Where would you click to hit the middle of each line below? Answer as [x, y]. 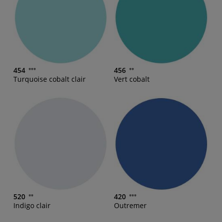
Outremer [130, 205]
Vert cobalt [132, 79]
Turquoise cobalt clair [50, 79]
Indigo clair [32, 205]
